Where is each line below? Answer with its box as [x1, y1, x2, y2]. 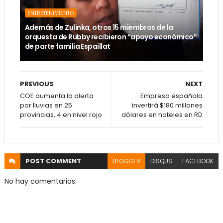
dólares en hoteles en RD [121, 110, 203, 119]
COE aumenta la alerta [19, 91, 94, 101]
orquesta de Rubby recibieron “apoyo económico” [24, 32, 197, 42]
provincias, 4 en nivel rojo [19, 110, 102, 119]
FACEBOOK [182, 157, 214, 165]
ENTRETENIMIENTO [27, 9, 74, 16]
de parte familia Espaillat [24, 41, 111, 51]
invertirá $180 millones [132, 101, 203, 110]
